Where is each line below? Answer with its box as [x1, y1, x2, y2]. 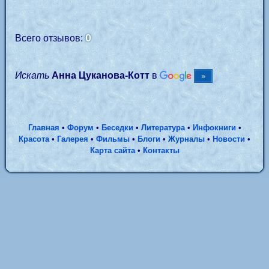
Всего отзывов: [15, 33, 85, 43]
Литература [141, 123, 185, 132]
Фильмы [96, 134, 130, 144]
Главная [28, 123, 59, 132]
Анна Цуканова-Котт [52, 70, 150, 80]
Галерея [57, 134, 88, 144]
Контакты [142, 146, 180, 155]
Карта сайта [89, 146, 135, 155]
